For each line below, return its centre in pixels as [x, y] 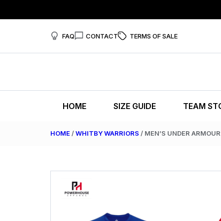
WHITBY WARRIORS [107, 133]
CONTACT [102, 36]
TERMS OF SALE [153, 36]
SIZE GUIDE [135, 106]
